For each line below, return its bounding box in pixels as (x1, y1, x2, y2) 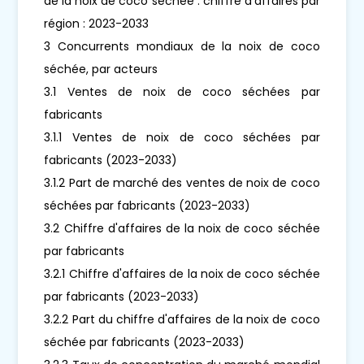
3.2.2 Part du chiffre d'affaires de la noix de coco (44, 310, 320, 327)
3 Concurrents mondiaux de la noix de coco (44, 37, 320, 54)
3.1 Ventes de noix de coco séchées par (44, 83, 320, 100)
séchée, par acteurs (44, 60, 158, 77)
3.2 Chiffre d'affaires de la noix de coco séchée (44, 219, 320, 236)
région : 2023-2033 (44, 15, 149, 32)
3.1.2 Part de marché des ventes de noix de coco (44, 174, 320, 191)
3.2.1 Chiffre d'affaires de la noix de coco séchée (44, 265, 320, 282)
